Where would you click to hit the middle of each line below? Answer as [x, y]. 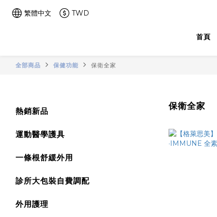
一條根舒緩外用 [44, 158]
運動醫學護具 [40, 134]
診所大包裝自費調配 [53, 181]
